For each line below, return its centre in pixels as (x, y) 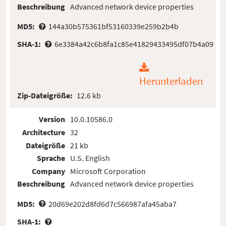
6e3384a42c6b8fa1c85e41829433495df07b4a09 (134, 44)
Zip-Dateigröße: (46, 95)
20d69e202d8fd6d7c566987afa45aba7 (112, 204)
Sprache (51, 158)
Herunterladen (171, 81)
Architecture (44, 132)
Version (52, 119)
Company (49, 171)
